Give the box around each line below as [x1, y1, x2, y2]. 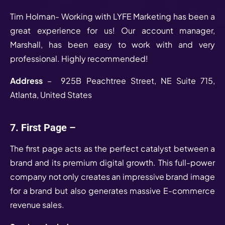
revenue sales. [10, 199, 66, 210]
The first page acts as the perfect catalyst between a [10, 143, 215, 154]
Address [10, 75, 48, 86]
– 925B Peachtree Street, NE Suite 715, [47, 75, 215, 86]
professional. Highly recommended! [10, 53, 148, 64]
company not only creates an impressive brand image [10, 171, 215, 182]
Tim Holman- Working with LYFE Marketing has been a [10, 11, 215, 22]
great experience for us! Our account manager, [10, 25, 215, 36]
